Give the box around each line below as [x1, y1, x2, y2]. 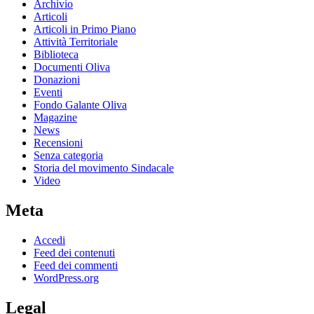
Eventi [34, 86, 62, 99]
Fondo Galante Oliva [34, 99, 127, 111]
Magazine [34, 111, 77, 124]
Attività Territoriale [34, 36, 118, 48]
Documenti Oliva [34, 61, 110, 74]
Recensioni [34, 137, 83, 149]
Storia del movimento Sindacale [34, 162, 174, 175]
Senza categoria [34, 149, 103, 162]
